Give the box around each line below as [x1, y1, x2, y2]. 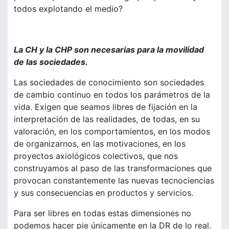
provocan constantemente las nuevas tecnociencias [14, 175, 214, 186]
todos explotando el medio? [14, 4, 123, 14]
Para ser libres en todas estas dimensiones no [14, 208, 191, 219]
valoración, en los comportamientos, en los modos [14, 126, 210, 137]
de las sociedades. [14, 57, 88, 67]
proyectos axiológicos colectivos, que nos [14, 151, 178, 162]
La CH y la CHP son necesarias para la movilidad [14, 44, 204, 55]
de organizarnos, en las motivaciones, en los [14, 139, 186, 149]
